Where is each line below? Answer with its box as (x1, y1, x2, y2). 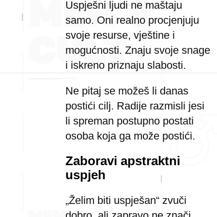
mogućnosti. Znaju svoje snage (65, 44, 210, 56)
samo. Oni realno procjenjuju (65, 14, 199, 26)
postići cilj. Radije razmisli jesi (65, 100, 204, 112)
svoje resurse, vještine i (65, 29, 175, 41)
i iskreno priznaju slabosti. (65, 59, 186, 71)
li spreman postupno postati (65, 115, 194, 127)
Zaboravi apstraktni (65, 154, 180, 168)
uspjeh (65, 168, 106, 182)
